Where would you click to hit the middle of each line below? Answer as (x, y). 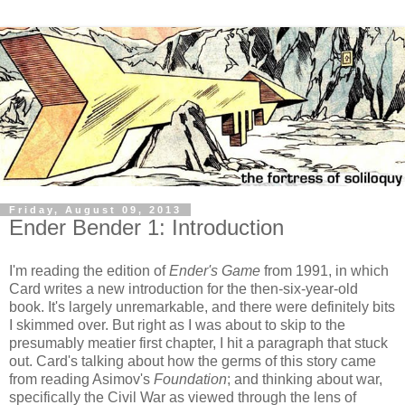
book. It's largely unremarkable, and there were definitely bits (202, 306)
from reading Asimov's (81, 379)
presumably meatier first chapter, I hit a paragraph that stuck (198, 343)
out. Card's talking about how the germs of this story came (193, 361)
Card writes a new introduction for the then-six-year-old (184, 288)
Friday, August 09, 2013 (95, 209)
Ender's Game (215, 270)
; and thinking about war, (305, 379)
